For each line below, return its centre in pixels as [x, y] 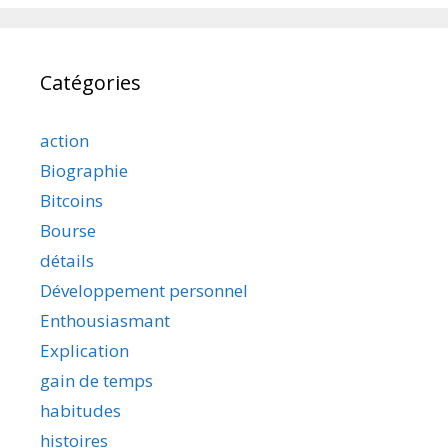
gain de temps [96, 380]
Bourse [68, 230]
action [64, 140]
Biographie [84, 170]
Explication [84, 350]
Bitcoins [71, 200]
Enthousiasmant [105, 320]
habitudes [80, 410]
